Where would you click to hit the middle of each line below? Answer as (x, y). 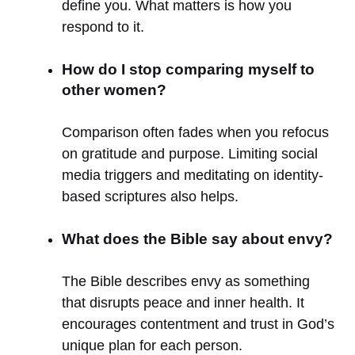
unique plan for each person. (152, 345)
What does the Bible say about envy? (197, 239)
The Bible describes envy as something (186, 281)
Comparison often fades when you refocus (195, 132)
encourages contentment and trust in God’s (198, 324)
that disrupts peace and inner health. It (183, 302)
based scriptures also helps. (150, 196)
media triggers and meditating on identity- (193, 175)
